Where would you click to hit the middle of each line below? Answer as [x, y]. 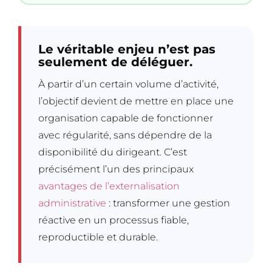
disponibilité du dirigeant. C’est [113, 152]
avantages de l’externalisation [109, 186]
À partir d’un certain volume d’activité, [128, 84]
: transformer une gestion [168, 203]
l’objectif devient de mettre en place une [136, 101]
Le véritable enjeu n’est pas [127, 49]
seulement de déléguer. [115, 62]
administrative [72, 203]
